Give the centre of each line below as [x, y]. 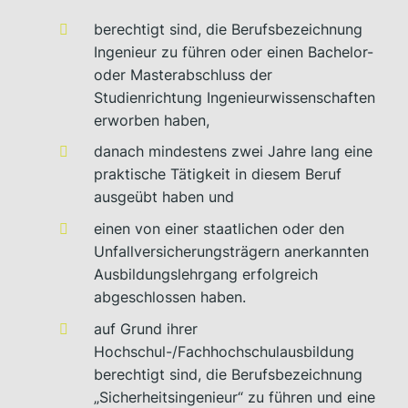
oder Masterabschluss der [184, 74]
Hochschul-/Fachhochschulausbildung [224, 351]
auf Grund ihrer [146, 328]
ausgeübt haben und [164, 197]
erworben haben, [152, 120]
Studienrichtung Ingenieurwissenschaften [235, 97]
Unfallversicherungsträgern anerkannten [232, 252]
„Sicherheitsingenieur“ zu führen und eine [235, 397]
